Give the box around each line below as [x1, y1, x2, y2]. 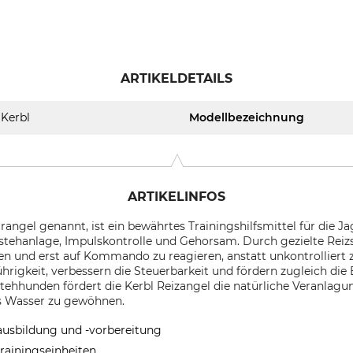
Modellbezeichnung [189, 110, 304, 124]
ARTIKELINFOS [128, 189, 225, 204]
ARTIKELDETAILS [121, 71, 232, 86]
